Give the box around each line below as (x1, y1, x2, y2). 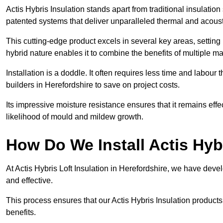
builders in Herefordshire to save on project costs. (6, 81, 182, 90)
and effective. (6, 176, 55, 185)
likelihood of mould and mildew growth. (6, 112, 143, 121)
